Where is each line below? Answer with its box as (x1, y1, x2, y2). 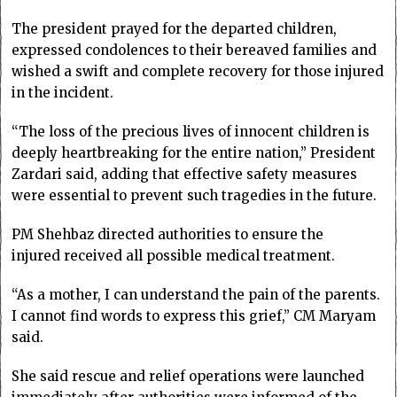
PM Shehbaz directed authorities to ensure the (12, 225, 324, 243)
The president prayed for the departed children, (12, 19, 338, 37)
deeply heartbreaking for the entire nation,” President (12, 144, 377, 161)
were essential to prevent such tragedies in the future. (12, 186, 378, 204)
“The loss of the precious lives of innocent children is (12, 122, 370, 140)
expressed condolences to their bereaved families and (12, 41, 378, 58)
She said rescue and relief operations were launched (12, 367, 365, 385)
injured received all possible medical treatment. (12, 246, 336, 264)
